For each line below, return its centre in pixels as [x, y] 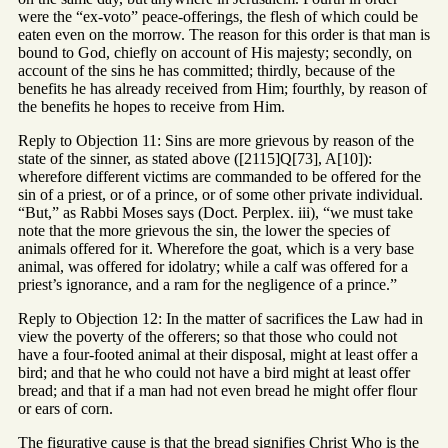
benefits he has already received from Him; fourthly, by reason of [222, 89]
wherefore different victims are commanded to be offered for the [219, 177]
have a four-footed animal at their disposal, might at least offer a [218, 355]
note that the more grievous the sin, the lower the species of [204, 231]
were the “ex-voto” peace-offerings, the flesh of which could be [218, 17]
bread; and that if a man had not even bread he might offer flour [217, 391]
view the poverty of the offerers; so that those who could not [207, 337]
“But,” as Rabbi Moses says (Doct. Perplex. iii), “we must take [215, 213]
